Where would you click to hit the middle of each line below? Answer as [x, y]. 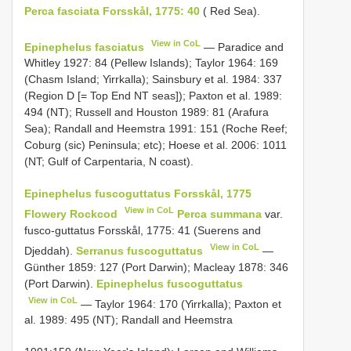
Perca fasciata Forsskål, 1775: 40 [112, 11]
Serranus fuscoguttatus [139, 250]
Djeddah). [50, 250]
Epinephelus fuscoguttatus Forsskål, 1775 [138, 194]
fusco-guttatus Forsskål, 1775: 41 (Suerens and [143, 231]
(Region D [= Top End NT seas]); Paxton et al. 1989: [153, 96]
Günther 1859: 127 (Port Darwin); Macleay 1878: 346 [156, 267]
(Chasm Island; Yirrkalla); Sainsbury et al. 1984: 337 [153, 80]
